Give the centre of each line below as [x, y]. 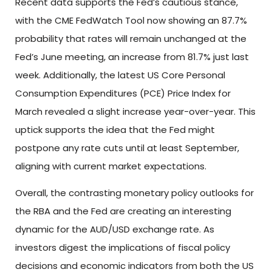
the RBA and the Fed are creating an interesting [123, 211]
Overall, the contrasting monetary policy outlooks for [134, 193]
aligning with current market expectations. [111, 166]
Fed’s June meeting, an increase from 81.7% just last [132, 56]
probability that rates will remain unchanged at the [131, 38]
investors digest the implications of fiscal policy [123, 248]
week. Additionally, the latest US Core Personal [120, 75]
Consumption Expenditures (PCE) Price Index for [123, 93]
